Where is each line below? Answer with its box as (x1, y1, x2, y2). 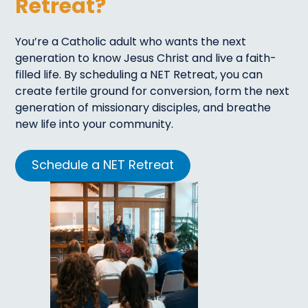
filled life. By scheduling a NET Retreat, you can (15, 69, 263, 81)
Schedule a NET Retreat (32, 159, 175, 173)
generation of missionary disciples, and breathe (15, 102, 272, 114)
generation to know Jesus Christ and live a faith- (15, 53, 277, 65)
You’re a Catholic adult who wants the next (15, 36, 247, 48)
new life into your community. (15, 119, 177, 131)
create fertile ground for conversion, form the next (15, 86, 290, 98)
